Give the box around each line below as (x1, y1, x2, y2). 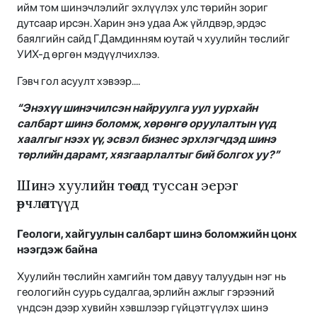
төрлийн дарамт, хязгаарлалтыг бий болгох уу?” (17, 148, 279, 162)
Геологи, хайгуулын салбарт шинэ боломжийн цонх (17, 227, 297, 241)
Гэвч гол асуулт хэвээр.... (17, 74, 140, 88)
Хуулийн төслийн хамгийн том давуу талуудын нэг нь (17, 270, 286, 284)
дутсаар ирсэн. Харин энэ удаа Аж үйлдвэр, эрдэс (17, 16, 266, 30)
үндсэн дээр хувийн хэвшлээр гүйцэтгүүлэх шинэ (17, 301, 268, 315)
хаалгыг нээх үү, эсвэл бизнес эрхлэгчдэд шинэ (17, 132, 276, 146)
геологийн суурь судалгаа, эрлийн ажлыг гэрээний (17, 285, 275, 299)
